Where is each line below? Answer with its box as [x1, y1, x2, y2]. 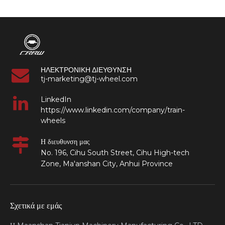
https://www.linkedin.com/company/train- [41, 105, 185, 115]
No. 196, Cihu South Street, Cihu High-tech [41, 148, 190, 157]
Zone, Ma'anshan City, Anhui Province [41, 159, 173, 168]
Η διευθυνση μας [41, 137, 90, 146]
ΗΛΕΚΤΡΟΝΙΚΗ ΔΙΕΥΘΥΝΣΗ [41, 65, 132, 74]
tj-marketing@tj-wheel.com [41, 74, 138, 83]
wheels [41, 116, 66, 125]
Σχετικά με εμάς [10, 200, 62, 210]
